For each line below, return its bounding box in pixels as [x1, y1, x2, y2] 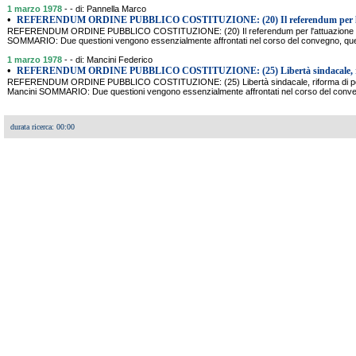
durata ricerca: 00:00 [10, 122, 75, 131]
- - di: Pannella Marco [64, 4, 146, 14]
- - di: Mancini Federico [64, 55, 153, 64]
